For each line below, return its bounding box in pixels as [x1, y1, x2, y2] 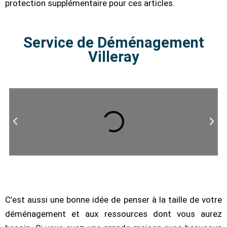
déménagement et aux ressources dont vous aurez [5, 208, 222, 219]
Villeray [88, 48, 139, 65]
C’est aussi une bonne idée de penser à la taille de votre [5, 194, 222, 205]
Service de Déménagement [23, 33, 204, 51]
